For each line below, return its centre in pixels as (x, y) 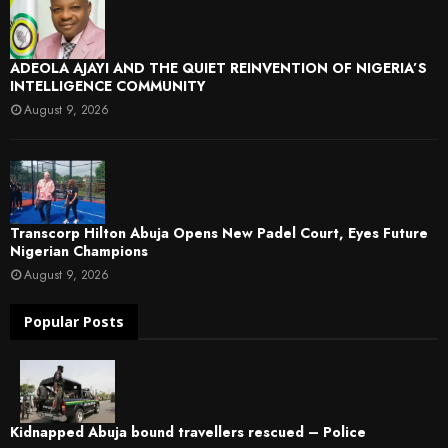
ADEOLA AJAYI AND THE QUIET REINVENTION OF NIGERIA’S (218, 68)
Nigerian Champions (79, 250)
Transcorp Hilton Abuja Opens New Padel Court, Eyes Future (219, 232)
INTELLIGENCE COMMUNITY (108, 86)
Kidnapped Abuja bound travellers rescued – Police (188, 431)
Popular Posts (74, 321)
